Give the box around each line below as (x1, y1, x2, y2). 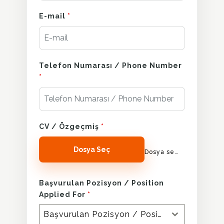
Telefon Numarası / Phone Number (39, 61, 182, 69)
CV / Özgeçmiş (39, 122, 101, 130)
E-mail (39, 11, 67, 20)
